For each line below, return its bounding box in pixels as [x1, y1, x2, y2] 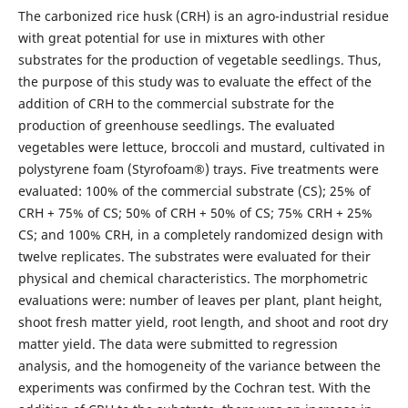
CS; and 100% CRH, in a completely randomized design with [17, 225, 383, 243]
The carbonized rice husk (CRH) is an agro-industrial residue [17, 6, 389, 25]
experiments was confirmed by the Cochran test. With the [17, 378, 371, 396]
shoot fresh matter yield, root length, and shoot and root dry [17, 312, 388, 331]
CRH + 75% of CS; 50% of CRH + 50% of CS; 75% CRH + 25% [17, 203, 372, 221]
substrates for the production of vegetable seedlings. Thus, [17, 50, 382, 68]
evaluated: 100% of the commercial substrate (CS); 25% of [17, 181, 371, 199]
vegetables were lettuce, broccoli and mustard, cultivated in [17, 138, 385, 156]
